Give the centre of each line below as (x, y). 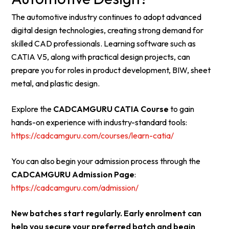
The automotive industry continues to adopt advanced (107, 17)
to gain (182, 109)
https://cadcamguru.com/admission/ (75, 188)
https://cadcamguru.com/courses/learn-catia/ (93, 135)
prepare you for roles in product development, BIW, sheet (111, 70)
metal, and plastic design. (56, 83)
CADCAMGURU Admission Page (73, 174)
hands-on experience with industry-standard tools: (99, 122)
